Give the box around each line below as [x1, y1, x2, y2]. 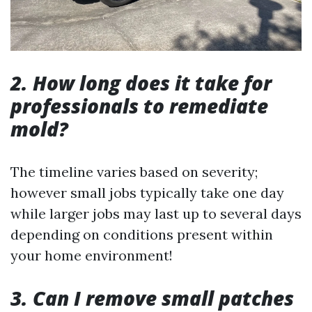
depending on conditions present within [10, 226, 273, 244]
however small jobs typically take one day [10, 184, 284, 202]
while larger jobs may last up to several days [10, 205, 302, 223]
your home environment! [10, 247, 173, 265]
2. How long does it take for [10, 70, 272, 97]
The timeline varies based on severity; [10, 163, 258, 181]
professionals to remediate [10, 93, 268, 120]
